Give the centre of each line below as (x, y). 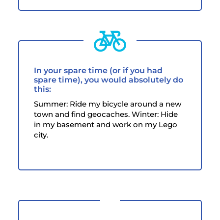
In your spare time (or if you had (98, 70)
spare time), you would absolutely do (109, 80)
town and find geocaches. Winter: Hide (106, 114)
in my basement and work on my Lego (106, 124)
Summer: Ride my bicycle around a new (108, 104)
